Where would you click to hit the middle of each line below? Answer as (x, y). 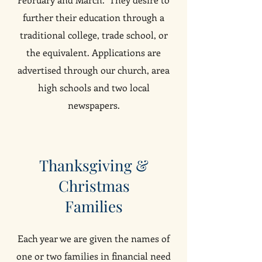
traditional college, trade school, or (94, 35)
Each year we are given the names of (94, 238)
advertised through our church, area (94, 70)
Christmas (94, 186)
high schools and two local (94, 87)
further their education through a (94, 17)
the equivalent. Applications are (94, 52)
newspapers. (94, 105)
